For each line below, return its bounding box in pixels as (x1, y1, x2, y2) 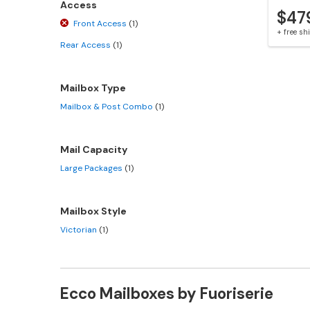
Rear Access (60, 39, 113, 51)
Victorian (60, 224, 99, 235)
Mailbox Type (60, 81, 126, 94)
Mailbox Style (60, 204, 127, 217)
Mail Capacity (60, 143, 127, 156)
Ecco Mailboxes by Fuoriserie (60, 283, 273, 304)
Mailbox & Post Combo (60, 100, 155, 112)
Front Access (73, 17, 129, 29)
